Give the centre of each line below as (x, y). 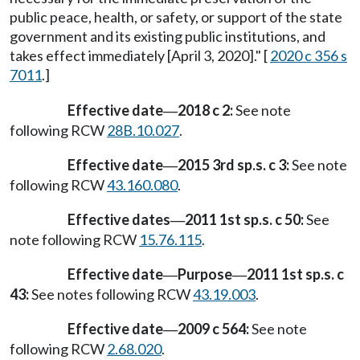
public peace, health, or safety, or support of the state (176, 17)
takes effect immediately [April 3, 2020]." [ (140, 56)
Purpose (205, 274)
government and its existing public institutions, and (168, 37)
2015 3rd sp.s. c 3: (233, 164)
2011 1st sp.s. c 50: (244, 219)
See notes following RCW (111, 295)
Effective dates (119, 219)
